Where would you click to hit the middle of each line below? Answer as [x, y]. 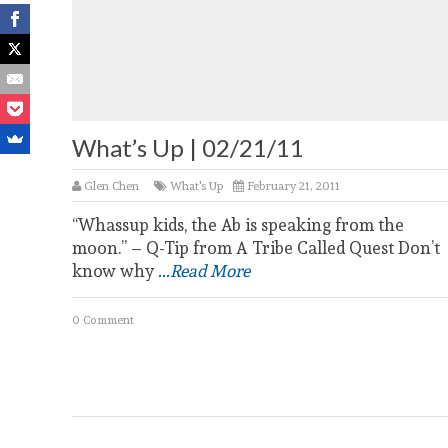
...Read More [204, 270]
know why [115, 270]
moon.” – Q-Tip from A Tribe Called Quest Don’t [256, 247]
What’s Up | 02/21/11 [188, 147]
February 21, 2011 [292, 185]
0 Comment [103, 319]
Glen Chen [111, 185]
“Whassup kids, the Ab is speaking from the [238, 224]
